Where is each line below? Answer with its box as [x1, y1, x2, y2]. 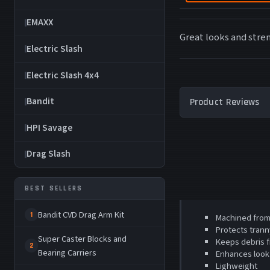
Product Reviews [190, 95, 260, 108]
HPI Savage [27, 121, 72, 134]
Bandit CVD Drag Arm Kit [38, 208, 125, 221]
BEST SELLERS [25, 183, 83, 193]
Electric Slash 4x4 [27, 68, 99, 82]
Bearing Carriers [38, 246, 97, 259]
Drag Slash [27, 147, 71, 161]
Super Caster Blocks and [38, 232, 127, 245]
